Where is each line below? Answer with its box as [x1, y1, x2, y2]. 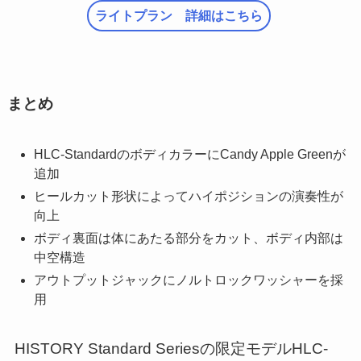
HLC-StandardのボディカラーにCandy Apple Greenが [33, 147, 346, 161]
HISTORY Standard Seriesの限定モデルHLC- [14, 339, 328, 357]
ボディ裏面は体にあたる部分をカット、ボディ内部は [33, 230, 343, 245]
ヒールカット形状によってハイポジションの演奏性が [33, 189, 343, 203]
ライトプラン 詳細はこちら [94, 8, 263, 23]
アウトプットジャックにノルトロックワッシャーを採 [33, 272, 343, 287]
